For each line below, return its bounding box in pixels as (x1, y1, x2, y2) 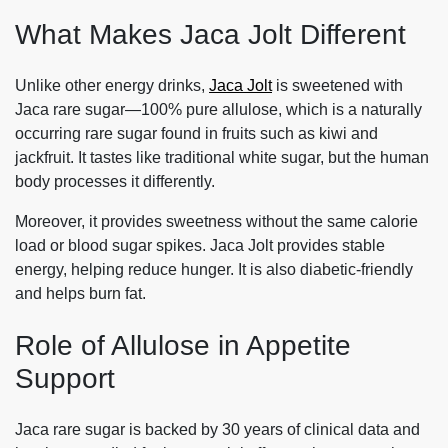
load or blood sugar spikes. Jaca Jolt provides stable (15, 236, 385, 254)
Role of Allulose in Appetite (15, 330, 351, 362)
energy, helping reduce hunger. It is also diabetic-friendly (15, 260, 413, 278)
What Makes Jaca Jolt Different (15, 18, 406, 50)
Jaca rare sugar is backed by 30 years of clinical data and (15, 421, 420, 439)
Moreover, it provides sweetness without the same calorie (15, 212, 418, 230)
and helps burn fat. (15, 284, 146, 302)
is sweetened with (272, 76, 403, 94)
